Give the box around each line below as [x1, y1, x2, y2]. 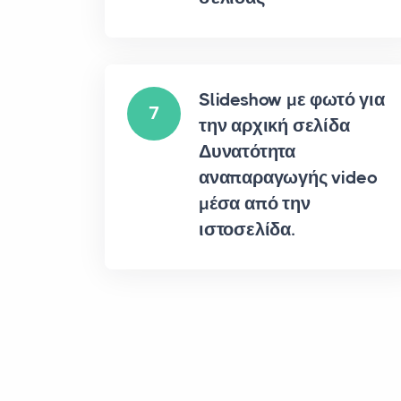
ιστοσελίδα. [199, 219, 295, 240]
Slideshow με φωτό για [199, 90, 385, 110]
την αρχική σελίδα [199, 115, 350, 136]
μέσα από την [199, 193, 311, 214]
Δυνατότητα [199, 141, 295, 162]
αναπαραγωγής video [199, 167, 378, 188]
